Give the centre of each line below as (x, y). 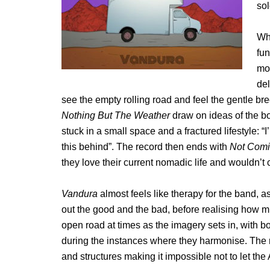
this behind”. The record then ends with (146, 147)
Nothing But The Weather (116, 115)
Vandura (80, 194)
